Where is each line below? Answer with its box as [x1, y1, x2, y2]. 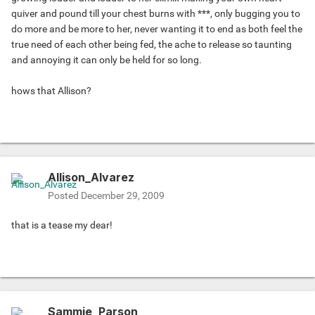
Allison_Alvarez [48, 170, 134, 185]
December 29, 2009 [81, 190, 165, 202]
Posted [48, 190, 81, 202]
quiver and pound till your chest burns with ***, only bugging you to [11, 8, 300, 20]
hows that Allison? [11, 85, 91, 97]
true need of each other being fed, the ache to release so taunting [11, 39, 292, 51]
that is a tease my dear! [11, 219, 112, 231]
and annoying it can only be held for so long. [11, 54, 202, 66]
